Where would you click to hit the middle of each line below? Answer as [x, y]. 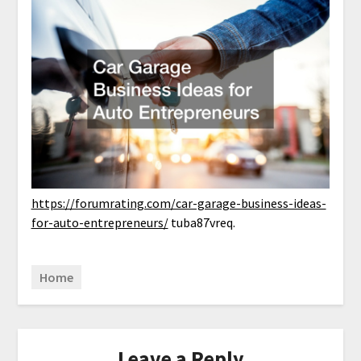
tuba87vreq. [201, 223]
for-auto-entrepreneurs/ [100, 223]
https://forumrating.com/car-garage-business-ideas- [178, 203]
